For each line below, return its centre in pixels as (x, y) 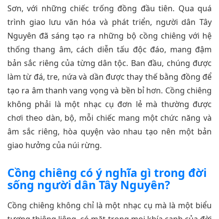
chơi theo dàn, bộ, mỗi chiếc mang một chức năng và (109, 118)
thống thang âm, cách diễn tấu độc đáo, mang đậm (109, 50)
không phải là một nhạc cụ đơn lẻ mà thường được (109, 104)
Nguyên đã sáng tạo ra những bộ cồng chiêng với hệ (109, 36)
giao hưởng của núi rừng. (55, 145)
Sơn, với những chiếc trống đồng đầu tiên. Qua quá (109, 9)
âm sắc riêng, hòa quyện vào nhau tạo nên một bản (109, 132)
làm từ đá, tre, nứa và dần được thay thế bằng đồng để (109, 77)
